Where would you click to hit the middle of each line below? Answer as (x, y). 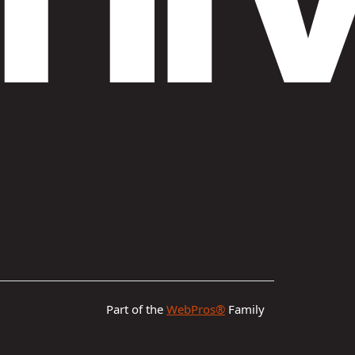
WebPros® (196, 309)
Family (245, 309)
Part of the (136, 309)
